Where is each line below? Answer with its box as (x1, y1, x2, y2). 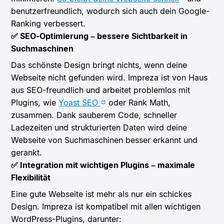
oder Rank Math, (106, 97, 171, 107)
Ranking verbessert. (11, 18, 86, 28)
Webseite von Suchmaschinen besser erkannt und (11, 134, 198, 145)
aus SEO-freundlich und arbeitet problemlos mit (11, 84, 190, 95)
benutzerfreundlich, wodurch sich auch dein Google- (11, 5, 210, 16)
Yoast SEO (58, 97, 101, 107)
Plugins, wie (11, 97, 59, 107)
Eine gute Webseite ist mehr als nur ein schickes (11, 188, 192, 199)
